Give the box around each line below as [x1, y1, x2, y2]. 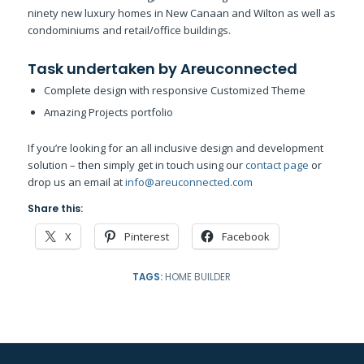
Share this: [27, 201, 83, 215]
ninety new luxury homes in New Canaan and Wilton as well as [27, 5, 336, 20]
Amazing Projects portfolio [43, 104, 173, 119]
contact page [245, 157, 309, 172]
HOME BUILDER [165, 270, 232, 284]
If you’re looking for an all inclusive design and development [27, 140, 323, 155]
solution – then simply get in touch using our [27, 157, 245, 172]
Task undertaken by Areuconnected [27, 58, 297, 79]
